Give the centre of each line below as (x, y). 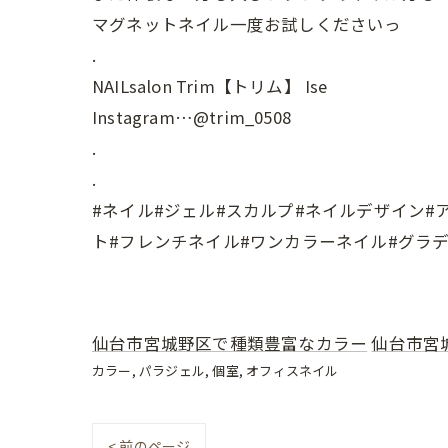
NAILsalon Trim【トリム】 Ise (210, 86)
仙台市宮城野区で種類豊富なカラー (230, 343)
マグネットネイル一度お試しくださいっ (247, 24)
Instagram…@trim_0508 (191, 117)
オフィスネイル (292, 370)
